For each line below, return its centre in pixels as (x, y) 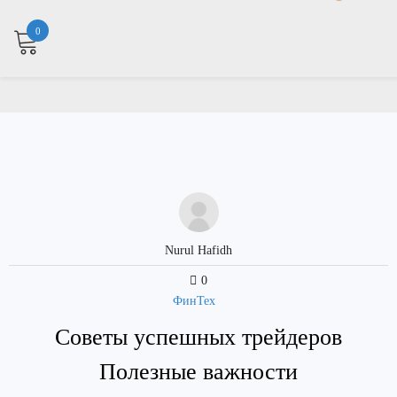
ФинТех (194, 301)
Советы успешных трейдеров (198, 337)
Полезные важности (198, 372)
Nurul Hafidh (198, 250)
